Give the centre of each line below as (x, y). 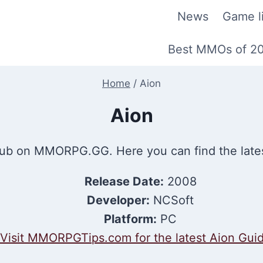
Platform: (130, 219)
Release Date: (124, 181)
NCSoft (172, 200)
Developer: (118, 200)
